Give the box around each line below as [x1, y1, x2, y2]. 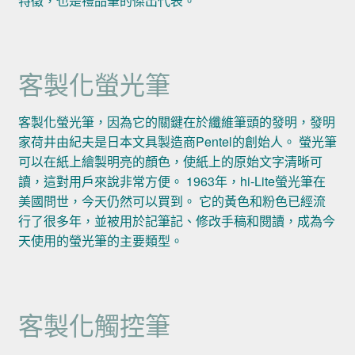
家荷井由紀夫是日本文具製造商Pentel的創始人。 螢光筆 [17, 132, 337, 151]
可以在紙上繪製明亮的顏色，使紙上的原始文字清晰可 [17, 152, 323, 171]
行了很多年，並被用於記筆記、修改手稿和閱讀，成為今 [17, 212, 335, 231]
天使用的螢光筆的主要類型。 [17, 231, 183, 250]
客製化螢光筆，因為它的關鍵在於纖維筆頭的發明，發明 [17, 113, 335, 132]
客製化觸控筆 [17, 305, 170, 342]
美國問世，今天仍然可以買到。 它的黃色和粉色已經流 [17, 192, 326, 211]
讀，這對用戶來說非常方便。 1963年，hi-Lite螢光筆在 [17, 172, 326, 191]
